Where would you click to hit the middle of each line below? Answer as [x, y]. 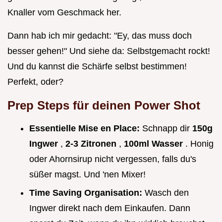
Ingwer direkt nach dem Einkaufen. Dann [110, 208]
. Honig [199, 144]
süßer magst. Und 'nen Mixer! [87, 175]
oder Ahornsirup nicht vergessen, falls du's [113, 159]
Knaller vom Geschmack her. [64, 13]
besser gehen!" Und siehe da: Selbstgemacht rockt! [109, 51]
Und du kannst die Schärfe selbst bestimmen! [97, 67]
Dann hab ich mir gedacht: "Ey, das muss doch [100, 36]
